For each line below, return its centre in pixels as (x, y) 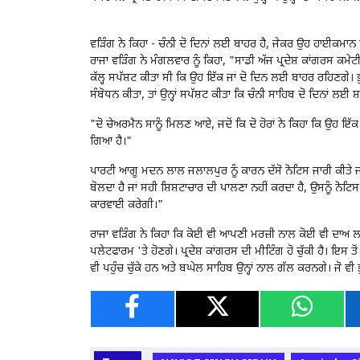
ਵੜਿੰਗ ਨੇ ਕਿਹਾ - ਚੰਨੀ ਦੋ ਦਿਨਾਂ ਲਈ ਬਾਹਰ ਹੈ (178, 45)
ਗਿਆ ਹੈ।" (111, 142)
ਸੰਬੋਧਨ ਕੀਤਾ (116, 96)
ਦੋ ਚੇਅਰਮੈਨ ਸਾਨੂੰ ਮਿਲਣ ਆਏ (153, 125)
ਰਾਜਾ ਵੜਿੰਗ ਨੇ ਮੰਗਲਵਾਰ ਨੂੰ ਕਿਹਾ (156, 62)
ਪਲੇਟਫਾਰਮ (114, 252)
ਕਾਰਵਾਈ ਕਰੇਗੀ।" (127, 206)
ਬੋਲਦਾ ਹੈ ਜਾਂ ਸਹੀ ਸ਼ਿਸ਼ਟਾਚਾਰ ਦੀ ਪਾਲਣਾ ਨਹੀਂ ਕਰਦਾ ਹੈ (197, 189)
